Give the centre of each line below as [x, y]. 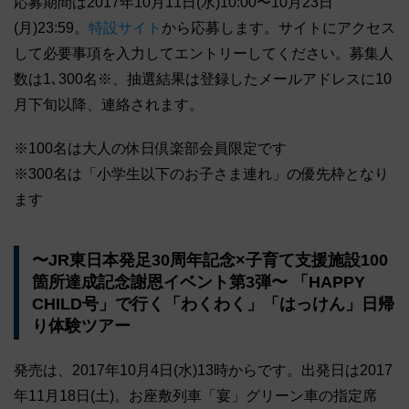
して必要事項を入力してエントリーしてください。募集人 [204, 54]
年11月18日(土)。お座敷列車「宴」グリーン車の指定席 [195, 396]
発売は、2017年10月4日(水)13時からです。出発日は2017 [203, 371]
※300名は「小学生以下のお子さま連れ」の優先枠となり [201, 174]
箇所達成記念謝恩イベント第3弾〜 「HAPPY [198, 282]
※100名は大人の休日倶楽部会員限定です [150, 149]
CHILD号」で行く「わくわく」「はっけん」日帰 [213, 304]
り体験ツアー [81, 325]
